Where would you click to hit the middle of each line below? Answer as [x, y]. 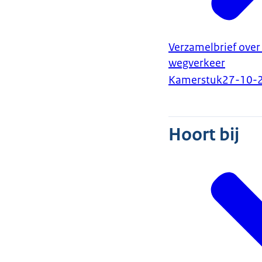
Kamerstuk [195, 80]
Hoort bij [204, 135]
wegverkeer [197, 63]
